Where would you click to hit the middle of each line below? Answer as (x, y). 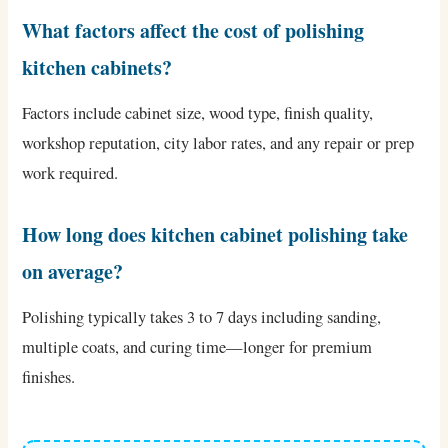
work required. (70, 172)
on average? (73, 271)
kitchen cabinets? (97, 67)
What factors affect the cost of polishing (193, 30)
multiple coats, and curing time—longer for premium (197, 346)
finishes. (49, 376)
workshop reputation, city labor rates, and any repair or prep (218, 142)
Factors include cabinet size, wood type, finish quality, (198, 112)
